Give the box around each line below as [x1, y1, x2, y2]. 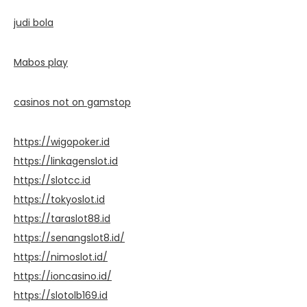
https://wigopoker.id [14, 134, 110, 149]
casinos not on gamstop [14, 95, 131, 109]
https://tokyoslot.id [14, 192, 105, 206]
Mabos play [14, 55, 68, 69]
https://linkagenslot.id [14, 153, 118, 168]
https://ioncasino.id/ [14, 269, 112, 283]
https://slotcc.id [14, 173, 90, 187]
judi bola [14, 15, 53, 29]
